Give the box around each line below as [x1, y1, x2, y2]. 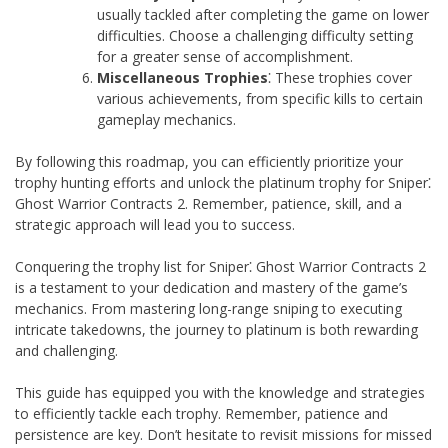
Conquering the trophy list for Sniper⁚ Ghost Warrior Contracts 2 [15, 256, 426, 276]
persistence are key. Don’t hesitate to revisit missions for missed [15, 424, 432, 444]
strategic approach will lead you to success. [15, 214, 295, 234]
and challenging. [15, 340, 118, 360]
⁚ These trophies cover [268, 67, 412, 87]
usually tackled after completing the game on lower [97, 4, 429, 24]
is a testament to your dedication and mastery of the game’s [15, 277, 408, 297]
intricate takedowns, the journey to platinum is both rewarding [15, 319, 418, 339]
